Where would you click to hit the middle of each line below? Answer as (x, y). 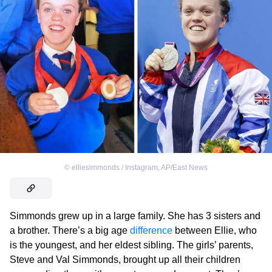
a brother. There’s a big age (70, 230)
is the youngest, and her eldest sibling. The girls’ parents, (131, 245)
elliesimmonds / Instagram (115, 167)
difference (151, 230)
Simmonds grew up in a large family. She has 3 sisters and (135, 216)
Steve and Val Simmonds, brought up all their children (125, 259)
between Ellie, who (215, 230)
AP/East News (184, 167)
